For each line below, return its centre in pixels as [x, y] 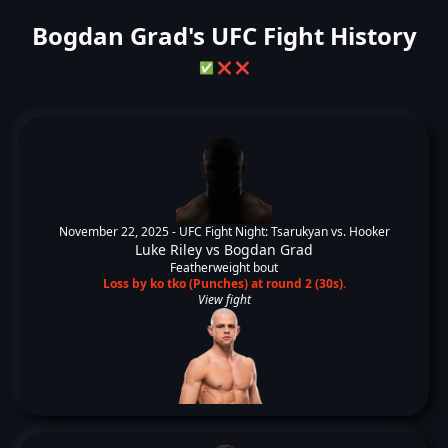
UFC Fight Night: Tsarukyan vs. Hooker [284, 231]
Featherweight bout [224, 267]
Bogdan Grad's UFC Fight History [224, 35]
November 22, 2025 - [118, 231]
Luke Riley [168, 249]
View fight [224, 299]
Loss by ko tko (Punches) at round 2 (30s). [224, 283]
